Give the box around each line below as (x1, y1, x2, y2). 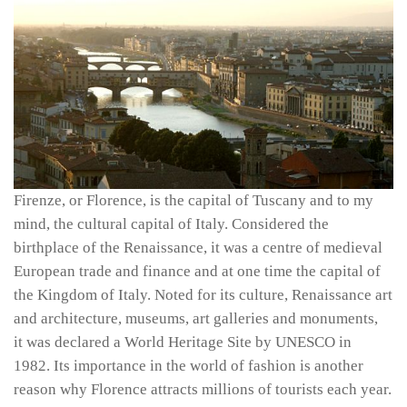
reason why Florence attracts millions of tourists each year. (14, 381, 392, 398)
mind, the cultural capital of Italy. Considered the (14, 215, 329, 233)
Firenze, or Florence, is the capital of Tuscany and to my (14, 192, 373, 209)
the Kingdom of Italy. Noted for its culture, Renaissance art (14, 286, 392, 303)
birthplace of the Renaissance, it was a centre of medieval (14, 239, 382, 256)
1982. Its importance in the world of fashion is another (14, 357, 363, 374)
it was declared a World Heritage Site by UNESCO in (14, 333, 352, 351)
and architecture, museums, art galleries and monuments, (14, 310, 378, 327)
